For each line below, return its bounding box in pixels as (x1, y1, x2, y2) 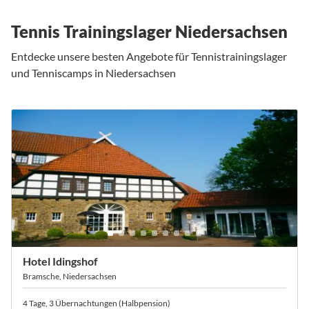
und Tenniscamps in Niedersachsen (11, 66, 176, 80)
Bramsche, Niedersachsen (23, 271, 117, 282)
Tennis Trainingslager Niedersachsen (11, 21, 288, 42)
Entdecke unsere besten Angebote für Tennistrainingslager (11, 50, 287, 63)
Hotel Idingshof (23, 255, 98, 268)
